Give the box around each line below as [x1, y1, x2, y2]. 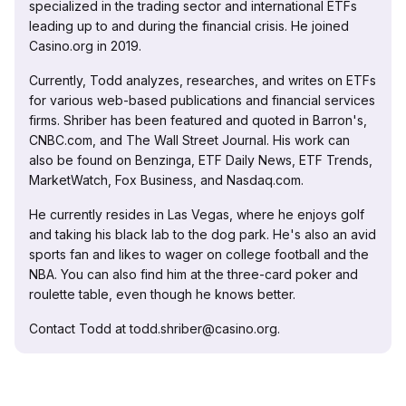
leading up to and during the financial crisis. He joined [29, 18, 349, 34]
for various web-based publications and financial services [29, 92, 375, 109]
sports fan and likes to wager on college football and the [29, 246, 369, 263]
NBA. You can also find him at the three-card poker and [29, 266, 358, 283]
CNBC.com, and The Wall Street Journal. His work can [29, 132, 350, 149]
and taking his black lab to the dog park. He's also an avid [29, 227, 376, 243]
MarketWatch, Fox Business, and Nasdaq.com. [29, 172, 304, 188]
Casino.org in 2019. [29, 38, 141, 54]
